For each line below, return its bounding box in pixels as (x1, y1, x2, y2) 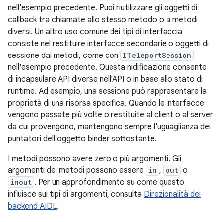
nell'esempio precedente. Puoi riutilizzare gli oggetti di (8, 3, 197, 13)
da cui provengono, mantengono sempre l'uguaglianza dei (8, 122, 211, 132)
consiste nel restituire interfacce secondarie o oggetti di (8, 39, 209, 49)
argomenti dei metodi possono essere (8, 166, 146, 175)
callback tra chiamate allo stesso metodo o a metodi (8, 15, 198, 25)
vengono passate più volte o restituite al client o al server (8, 110, 213, 120)
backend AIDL (8, 201, 57, 211)
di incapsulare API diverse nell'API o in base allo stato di (8, 74, 203, 84)
